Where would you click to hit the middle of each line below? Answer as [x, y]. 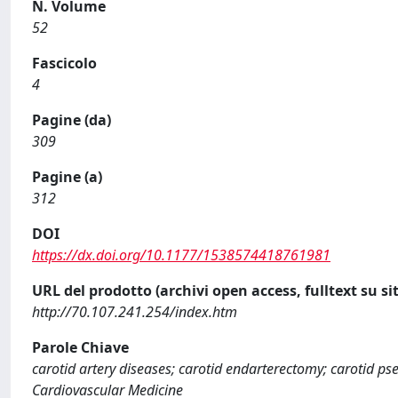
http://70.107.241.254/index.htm [135, 311]
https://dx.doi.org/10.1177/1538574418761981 [181, 255]
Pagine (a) [67, 176]
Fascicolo [64, 63]
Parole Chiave [80, 347]
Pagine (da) [72, 119]
